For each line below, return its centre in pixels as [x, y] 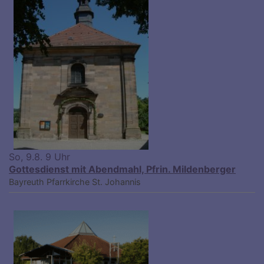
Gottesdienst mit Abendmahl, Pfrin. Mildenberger [122, 169]
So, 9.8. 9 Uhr [39, 156]
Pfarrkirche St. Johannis [94, 181]
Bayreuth [27, 181]
